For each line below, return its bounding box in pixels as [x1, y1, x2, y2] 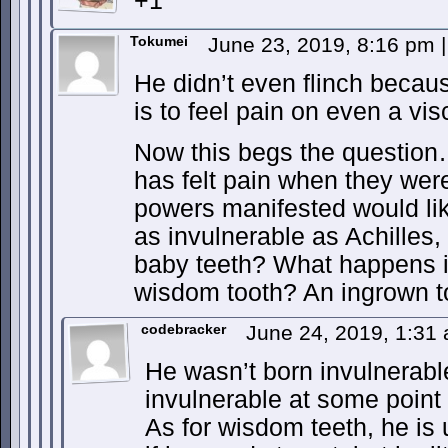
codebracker [141, 321, 226, 337]
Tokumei [130, 33, 188, 49]
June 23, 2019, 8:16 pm [208, 33, 441, 56]
